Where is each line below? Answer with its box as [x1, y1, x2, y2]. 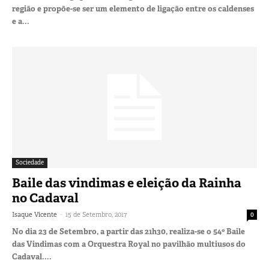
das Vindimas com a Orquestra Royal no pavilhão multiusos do [12, 238, 246, 249]
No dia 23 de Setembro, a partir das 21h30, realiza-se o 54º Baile [12, 226, 245, 237]
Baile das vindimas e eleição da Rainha [12, 174, 241, 192]
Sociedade [16, 158, 44, 166]
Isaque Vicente [12, 210, 57, 219]
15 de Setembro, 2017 [65, 210, 127, 219]
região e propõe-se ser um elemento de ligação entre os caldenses [12, 4, 254, 14]
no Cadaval [12, 189, 79, 207]
